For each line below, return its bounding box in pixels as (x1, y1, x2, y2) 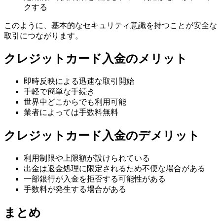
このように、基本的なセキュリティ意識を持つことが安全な (4, 21, 217, 30)
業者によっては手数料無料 (24, 108, 118, 117)
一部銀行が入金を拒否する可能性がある (24, 175, 166, 184)
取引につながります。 (4, 31, 83, 40)
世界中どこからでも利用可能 (24, 98, 126, 107)
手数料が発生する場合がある (24, 185, 126, 194)
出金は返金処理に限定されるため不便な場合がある (24, 164, 205, 173)
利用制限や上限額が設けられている (24, 154, 150, 163)
